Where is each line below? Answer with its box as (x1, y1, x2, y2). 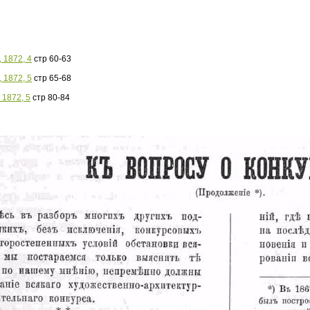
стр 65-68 (32, 73, 72, 83)
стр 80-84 (30, 93, 71, 102)
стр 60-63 (32, 54, 72, 64)
